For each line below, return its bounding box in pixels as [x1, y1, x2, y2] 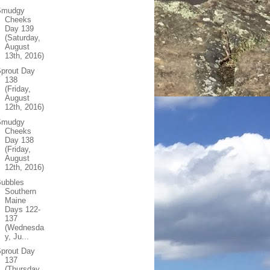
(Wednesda [5, 222, 45, 232]
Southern [5, 186, 37, 196]
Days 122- [5, 204, 41, 214]
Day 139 [5, 24, 34, 34]
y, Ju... [5, 231, 30, 241]
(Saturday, [5, 33, 41, 43]
